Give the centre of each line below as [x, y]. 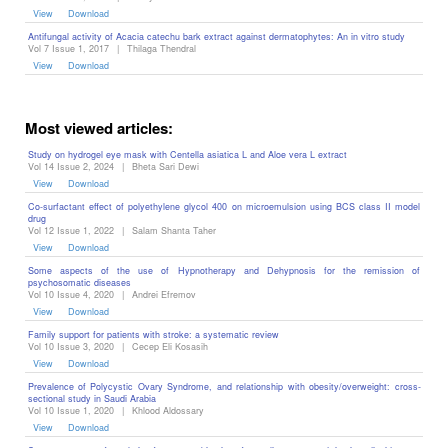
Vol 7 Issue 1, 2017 [68, 48]
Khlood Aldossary [167, 410]
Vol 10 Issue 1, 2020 [70, 410]
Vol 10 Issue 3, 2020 [70, 346]
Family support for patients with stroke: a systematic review [153, 334]
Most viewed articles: [99, 128]
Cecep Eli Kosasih [169, 346]
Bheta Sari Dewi [165, 166]
